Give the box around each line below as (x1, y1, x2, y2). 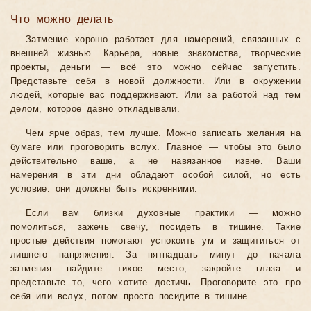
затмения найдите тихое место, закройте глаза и (10, 264, 301, 274)
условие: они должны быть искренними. (10, 184, 198, 194)
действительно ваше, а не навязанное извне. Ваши (10, 156, 301, 167)
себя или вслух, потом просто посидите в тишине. (10, 292, 251, 302)
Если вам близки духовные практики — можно (26, 208, 301, 219)
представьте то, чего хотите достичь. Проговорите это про (10, 278, 301, 288)
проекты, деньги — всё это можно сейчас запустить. (10, 62, 301, 73)
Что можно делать (10, 13, 114, 26)
